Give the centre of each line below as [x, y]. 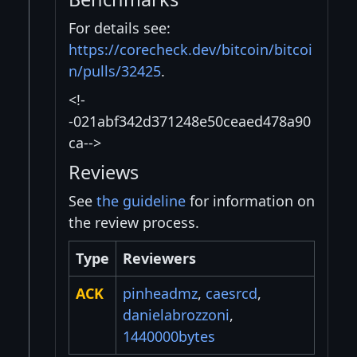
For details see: [120, 28]
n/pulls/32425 [115, 71]
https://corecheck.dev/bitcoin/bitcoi [190, 50]
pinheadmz [160, 294]
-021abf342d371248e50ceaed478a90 [190, 122]
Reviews [104, 173]
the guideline [141, 201]
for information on [250, 201]
